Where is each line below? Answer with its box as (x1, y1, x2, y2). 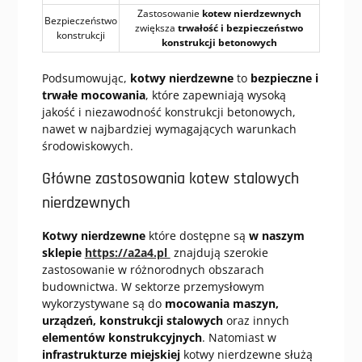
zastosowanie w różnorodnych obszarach (41, 262, 264, 277)
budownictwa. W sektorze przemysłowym (41, 279, 264, 294)
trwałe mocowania (41, 87, 145, 103)
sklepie (41, 245, 85, 260)
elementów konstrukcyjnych (41, 330, 202, 345)
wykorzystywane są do (41, 296, 165, 311)
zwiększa (135, 21, 179, 35)
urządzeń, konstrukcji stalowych (41, 313, 223, 328)
